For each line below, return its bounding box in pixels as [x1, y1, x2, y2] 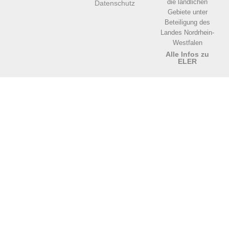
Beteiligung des [165, 18, 211, 27]
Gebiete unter [167, 8, 208, 16]
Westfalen [172, 39, 202, 47]
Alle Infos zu [166, 50, 210, 59]
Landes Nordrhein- [161, 29, 215, 37]
